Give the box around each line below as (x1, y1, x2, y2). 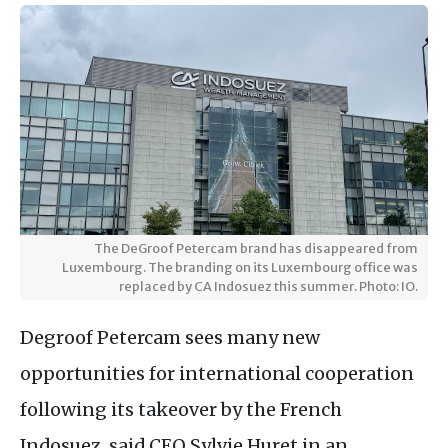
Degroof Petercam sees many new (20, 325, 320, 349)
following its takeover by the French (20, 397, 342, 421)
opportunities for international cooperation (20, 361, 414, 385)
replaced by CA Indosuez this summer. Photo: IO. (119, 277, 418, 294)
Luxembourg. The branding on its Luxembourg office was (62, 258, 418, 275)
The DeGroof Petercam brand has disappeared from (94, 239, 418, 256)
